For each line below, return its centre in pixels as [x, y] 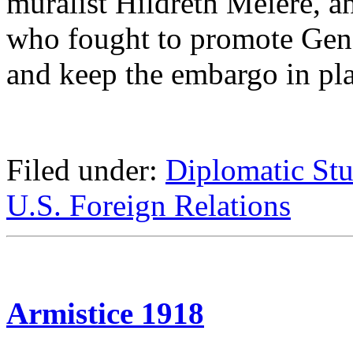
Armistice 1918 [105, 314]
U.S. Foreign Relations [149, 206]
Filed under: [86, 170]
